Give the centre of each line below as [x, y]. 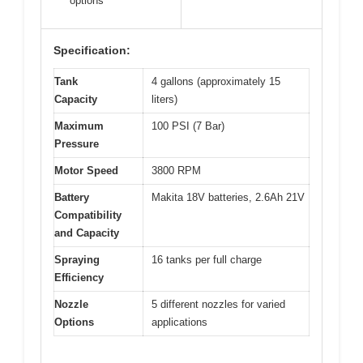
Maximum [79, 126]
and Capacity [87, 233]
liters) [164, 100]
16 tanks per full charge [207, 260]
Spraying [77, 260]
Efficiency [79, 278]
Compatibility [88, 216]
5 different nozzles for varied [218, 305]
